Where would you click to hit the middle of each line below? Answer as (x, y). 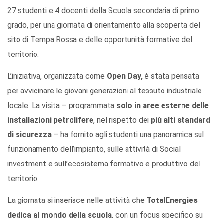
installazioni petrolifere (50, 120)
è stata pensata (172, 76)
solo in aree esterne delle (163, 105)
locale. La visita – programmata (62, 105)
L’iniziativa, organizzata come (57, 76)
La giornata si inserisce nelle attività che (77, 200)
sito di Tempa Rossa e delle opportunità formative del (100, 39)
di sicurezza (29, 134)
